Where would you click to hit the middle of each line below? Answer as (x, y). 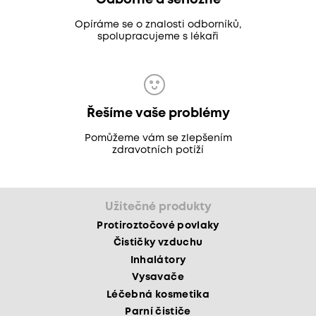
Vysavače (158, 277)
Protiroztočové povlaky (158, 225)
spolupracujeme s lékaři (158, 37)
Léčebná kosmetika (158, 294)
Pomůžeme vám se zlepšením (158, 138)
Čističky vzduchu (158, 243)
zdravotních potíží (158, 150)
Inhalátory (158, 260)
